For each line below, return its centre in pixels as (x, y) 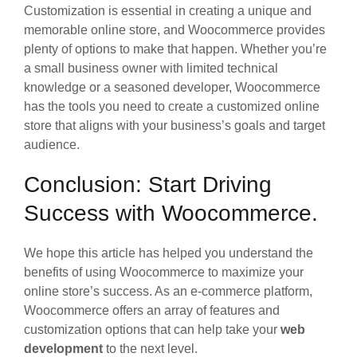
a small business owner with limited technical (151, 68)
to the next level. (150, 348)
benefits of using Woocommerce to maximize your (164, 272)
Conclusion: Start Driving (148, 184)
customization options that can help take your (152, 329)
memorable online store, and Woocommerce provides (175, 29)
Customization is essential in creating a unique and (168, 10)
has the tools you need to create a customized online (172, 106)
